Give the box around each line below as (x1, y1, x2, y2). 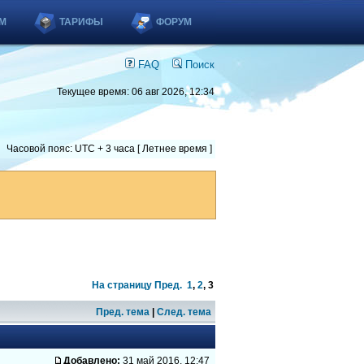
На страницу (92, 279, 152, 291)
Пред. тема (96, 306, 149, 318)
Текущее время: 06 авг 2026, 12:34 (57, 86, 214, 97)
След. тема (157, 306, 211, 318)
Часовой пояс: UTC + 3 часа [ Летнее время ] (6, 143, 212, 154)
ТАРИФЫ (59, 16, 103, 28)
